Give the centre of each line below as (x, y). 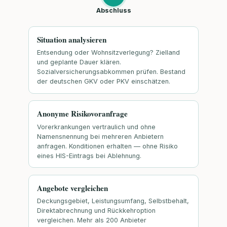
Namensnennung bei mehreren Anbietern (100, 136)
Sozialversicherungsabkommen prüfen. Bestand (111, 72)
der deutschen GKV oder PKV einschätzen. (104, 82)
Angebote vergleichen (72, 188)
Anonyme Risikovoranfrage (82, 114)
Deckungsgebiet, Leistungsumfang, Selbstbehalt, (113, 201)
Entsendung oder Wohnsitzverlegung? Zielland (108, 53)
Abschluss (113, 10)
